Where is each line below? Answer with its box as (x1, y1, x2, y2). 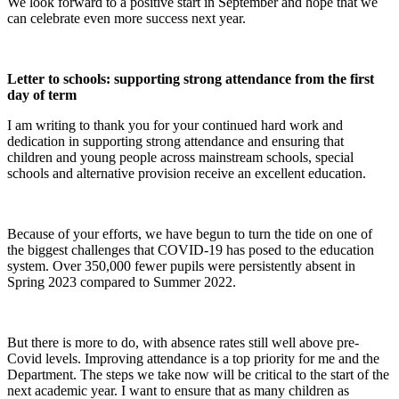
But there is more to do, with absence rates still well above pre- (7, 334, 359, 350)
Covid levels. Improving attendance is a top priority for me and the (7, 350, 379, 366)
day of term (7, 86, 77, 102)
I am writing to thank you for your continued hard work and (7, 117, 343, 133)
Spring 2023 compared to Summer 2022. (7, 273, 236, 289)
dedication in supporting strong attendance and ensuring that (7, 133, 344, 149)
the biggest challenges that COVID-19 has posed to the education (7, 241, 374, 257)
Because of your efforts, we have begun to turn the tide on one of (7, 225, 372, 241)
